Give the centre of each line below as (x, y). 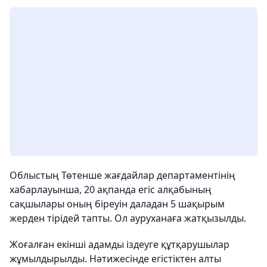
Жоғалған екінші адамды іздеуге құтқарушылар (119, 244)
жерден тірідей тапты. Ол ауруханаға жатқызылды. (128, 218)
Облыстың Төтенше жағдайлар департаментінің (122, 175)
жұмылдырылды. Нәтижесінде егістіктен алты (115, 259)
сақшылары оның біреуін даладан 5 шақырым (117, 204)
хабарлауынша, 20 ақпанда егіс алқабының (111, 190)
